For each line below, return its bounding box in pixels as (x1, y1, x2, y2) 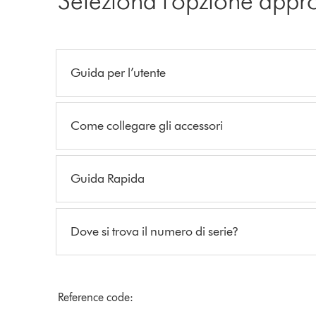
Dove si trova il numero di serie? (71, 223, 239, 239)
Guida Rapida (71, 170, 145, 186)
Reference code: (58, 290, 134, 304)
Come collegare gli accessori (71, 117, 224, 133)
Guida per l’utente (71, 64, 166, 80)
